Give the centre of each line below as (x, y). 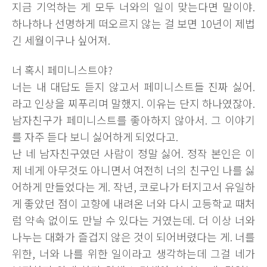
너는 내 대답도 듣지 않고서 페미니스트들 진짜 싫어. (133, 86)
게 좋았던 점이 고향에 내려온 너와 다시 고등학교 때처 (133, 203)
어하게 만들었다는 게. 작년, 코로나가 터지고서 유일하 (133, 187)
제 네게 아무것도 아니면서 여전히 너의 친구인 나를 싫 (133, 170)
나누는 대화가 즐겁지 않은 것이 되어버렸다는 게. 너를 (133, 237)
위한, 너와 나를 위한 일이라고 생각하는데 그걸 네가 (133, 253)
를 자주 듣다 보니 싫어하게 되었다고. (95, 136)
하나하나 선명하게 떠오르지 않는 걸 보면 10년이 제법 (133, 23)
